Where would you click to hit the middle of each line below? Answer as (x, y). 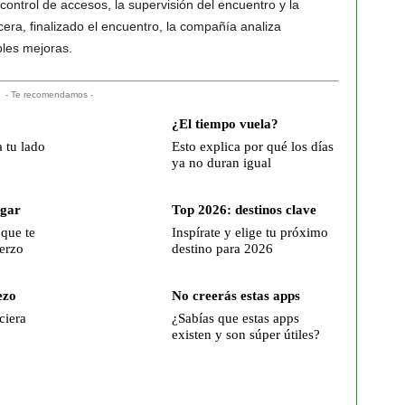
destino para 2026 (222, 249)
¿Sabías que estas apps (235, 318)
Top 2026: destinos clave (244, 210)
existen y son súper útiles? (245, 334)
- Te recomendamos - (49, 94)
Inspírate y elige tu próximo (250, 232)
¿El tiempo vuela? (225, 124)
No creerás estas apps (235, 296)
